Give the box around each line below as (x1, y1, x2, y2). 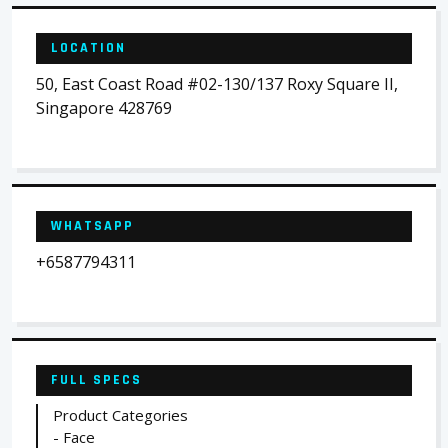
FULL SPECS (51, 371, 142, 389)
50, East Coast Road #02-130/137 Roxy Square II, (36, 73, 398, 95)
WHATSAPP (51, 217, 134, 235)
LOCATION (51, 39, 126, 57)
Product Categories (53, 405, 188, 425)
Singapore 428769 (36, 97, 172, 119)
